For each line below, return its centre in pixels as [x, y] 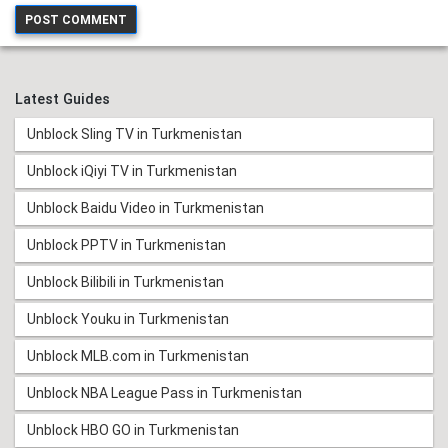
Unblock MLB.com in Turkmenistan [138, 356]
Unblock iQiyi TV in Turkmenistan [132, 171]
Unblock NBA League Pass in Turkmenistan [164, 393]
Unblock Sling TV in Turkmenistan [134, 134]
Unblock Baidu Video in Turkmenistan [145, 208]
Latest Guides [62, 100]
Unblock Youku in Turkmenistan [128, 319]
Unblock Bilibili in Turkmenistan [125, 282]
